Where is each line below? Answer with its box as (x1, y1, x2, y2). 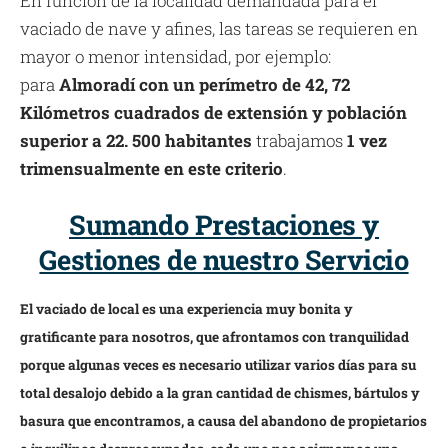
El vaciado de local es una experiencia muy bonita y (20, 300, 353, 319)
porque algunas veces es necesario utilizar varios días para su (20, 356, 416, 375)
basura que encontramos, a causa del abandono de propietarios (20, 412, 427, 431)
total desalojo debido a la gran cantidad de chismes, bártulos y (20, 384, 420, 403)
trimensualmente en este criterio (20, 157, 283, 181)
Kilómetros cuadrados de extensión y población (20, 101, 407, 125)
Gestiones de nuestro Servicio (39, 240, 409, 277)
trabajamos (252, 129, 347, 153)
